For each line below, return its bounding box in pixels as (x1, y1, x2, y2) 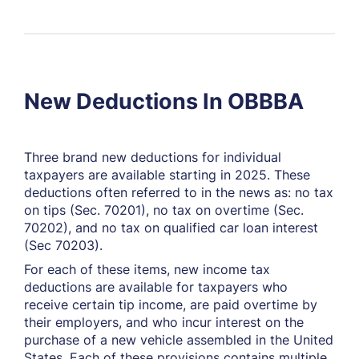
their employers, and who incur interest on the (24, 314, 304, 330)
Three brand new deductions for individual (24, 149, 281, 165)
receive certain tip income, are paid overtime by (24, 296, 317, 313)
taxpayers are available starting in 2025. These (24, 167, 310, 183)
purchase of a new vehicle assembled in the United (24, 332, 333, 348)
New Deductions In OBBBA (24, 88, 304, 115)
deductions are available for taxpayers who (24, 279, 288, 295)
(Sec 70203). (24, 237, 103, 253)
